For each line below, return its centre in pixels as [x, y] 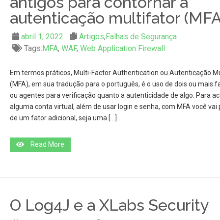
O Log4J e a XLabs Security [109, 205]
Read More [47, 144]
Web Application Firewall [122, 48]
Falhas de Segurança [141, 37]
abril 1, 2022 [42, 37]
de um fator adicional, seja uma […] [63, 118]
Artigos [91, 37]
